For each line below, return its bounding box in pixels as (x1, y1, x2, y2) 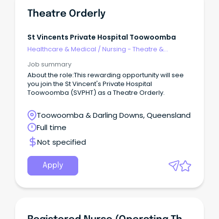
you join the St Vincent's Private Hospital (27, 79, 152, 89)
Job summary (27, 60, 71, 69)
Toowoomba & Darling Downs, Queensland (37, 110, 191, 121)
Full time (37, 122, 66, 133)
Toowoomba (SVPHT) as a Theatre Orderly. (27, 88, 165, 98)
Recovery (27, 53, 58, 63)
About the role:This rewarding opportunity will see (27, 70, 184, 80)
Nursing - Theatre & (102, 44, 164, 54)
